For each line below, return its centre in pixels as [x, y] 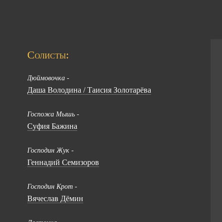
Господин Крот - [52, 187]
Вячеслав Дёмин [55, 198]
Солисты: [48, 55]
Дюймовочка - [48, 78]
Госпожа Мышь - [53, 114]
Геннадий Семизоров [63, 162]
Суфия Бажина [52, 126]
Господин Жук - [50, 150]
